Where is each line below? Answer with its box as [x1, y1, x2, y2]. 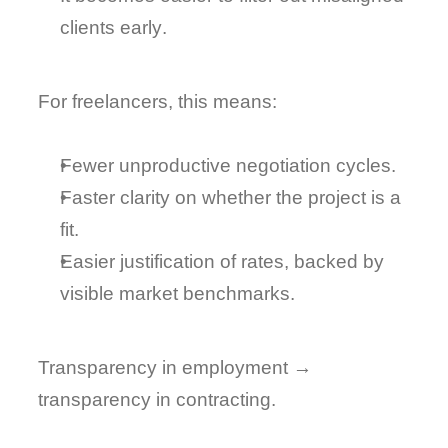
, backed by [284, 251, 385, 272]
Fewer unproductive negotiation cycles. [60, 155, 397, 176]
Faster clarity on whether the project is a [60, 187, 402, 208]
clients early [60, 17, 163, 38]
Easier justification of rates [60, 251, 285, 272]
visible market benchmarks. [60, 283, 296, 304]
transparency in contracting [38, 389, 272, 410]
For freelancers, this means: [38, 91, 278, 112]
